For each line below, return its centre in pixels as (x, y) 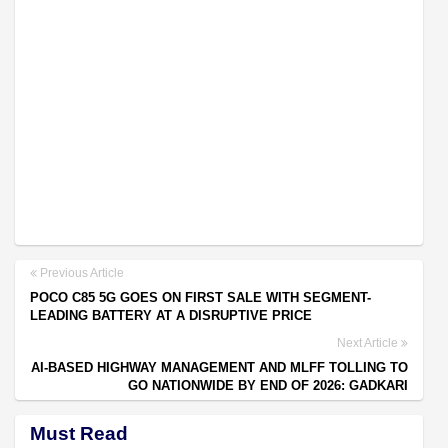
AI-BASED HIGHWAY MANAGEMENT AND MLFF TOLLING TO (219, 367)
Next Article (369, 342)
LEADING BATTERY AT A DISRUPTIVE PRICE (171, 315)
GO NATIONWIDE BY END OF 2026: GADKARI (268, 385)
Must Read (79, 433)
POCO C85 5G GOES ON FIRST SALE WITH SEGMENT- (200, 297)
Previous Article (80, 272)
